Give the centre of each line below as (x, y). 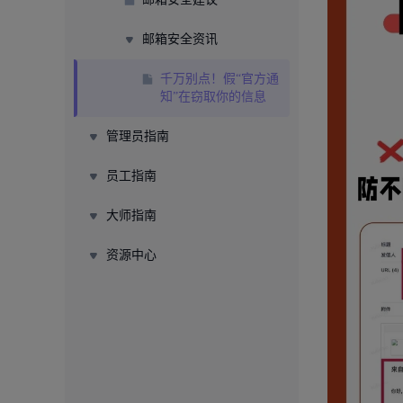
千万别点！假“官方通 (219, 79)
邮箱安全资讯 (180, 39)
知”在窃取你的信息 (213, 97)
